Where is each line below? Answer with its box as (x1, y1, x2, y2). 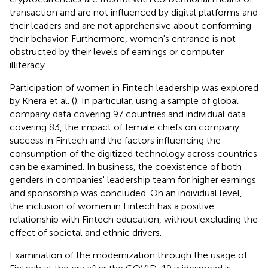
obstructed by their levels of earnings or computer (10, 45, 224, 57)
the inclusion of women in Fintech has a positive (10, 200, 214, 212)
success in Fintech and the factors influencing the (10, 134, 221, 146)
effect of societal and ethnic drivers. (10, 226, 162, 238)
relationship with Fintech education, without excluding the (10, 213, 258, 225)
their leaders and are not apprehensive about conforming (10, 19, 251, 31)
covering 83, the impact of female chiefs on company (10, 121, 239, 133)
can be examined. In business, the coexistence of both (10, 160, 242, 172)
